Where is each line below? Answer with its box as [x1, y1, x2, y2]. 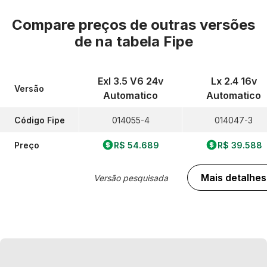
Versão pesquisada [93, 172, 168, 183]
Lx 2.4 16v [210, 75, 257, 87]
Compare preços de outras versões [12, 16, 255, 33]
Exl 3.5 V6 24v [98, 75, 163, 87]
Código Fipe [14, 114, 65, 125]
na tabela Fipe [95, 33, 193, 50]
